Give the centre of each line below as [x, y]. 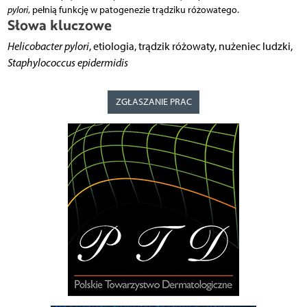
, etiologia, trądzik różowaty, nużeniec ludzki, [191, 47]
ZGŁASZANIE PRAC [153, 102]
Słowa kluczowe [59, 25]
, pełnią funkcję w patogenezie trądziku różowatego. [133, 10]
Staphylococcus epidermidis [67, 63]
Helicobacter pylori [48, 47]
